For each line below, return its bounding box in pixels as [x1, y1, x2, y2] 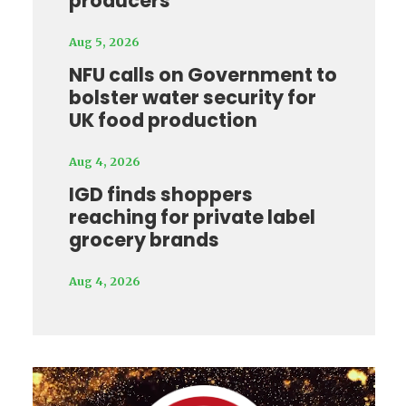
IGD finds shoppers [68, 181, 253, 208]
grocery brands [68, 227, 219, 254]
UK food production [68, 107, 257, 134]
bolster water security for [68, 84, 316, 111]
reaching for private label [68, 204, 315, 231]
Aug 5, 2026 [68, 34, 139, 50]
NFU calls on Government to [68, 62, 337, 89]
